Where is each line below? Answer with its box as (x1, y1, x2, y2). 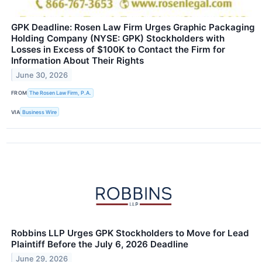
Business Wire (22, 108, 57, 115)
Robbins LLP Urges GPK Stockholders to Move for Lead (11, 227, 249, 239)
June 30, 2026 (16, 70, 68, 80)
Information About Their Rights (11, 54, 144, 66)
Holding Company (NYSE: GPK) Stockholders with (11, 32, 225, 44)
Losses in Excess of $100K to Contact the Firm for (11, 43, 225, 55)
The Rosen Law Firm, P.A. (29, 89, 92, 96)
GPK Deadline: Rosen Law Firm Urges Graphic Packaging (11, 21, 255, 33)
